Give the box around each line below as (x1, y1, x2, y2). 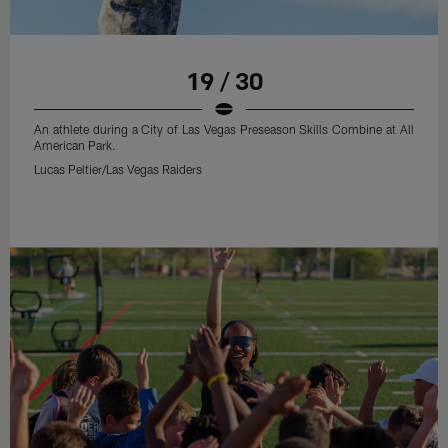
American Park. (34, 138, 117, 153)
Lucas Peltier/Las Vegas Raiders (34, 162, 203, 177)
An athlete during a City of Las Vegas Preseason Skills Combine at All (34, 122, 414, 137)
